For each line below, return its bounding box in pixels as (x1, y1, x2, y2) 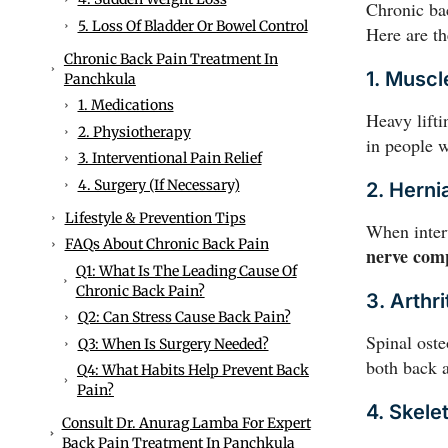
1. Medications (77, 96, 174, 115)
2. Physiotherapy (77, 122, 191, 141)
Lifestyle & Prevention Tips (64, 208, 246, 227)
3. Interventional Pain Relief (77, 149, 262, 168)
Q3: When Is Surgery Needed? (77, 334, 269, 353)
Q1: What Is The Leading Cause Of (75, 261, 297, 280)
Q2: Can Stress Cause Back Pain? (77, 308, 291, 327)
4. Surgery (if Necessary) (77, 175, 240, 194)
